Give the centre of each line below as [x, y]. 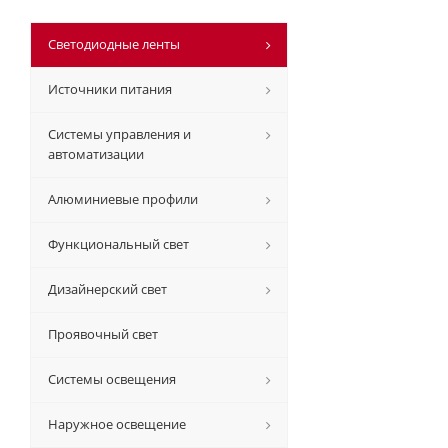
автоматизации [96, 154]
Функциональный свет [118, 244]
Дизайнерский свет [107, 289]
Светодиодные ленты [114, 44]
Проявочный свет [103, 334]
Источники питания [110, 89]
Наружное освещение [117, 424]
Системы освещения [112, 379]
